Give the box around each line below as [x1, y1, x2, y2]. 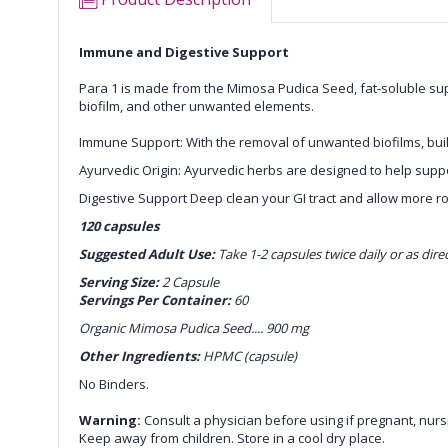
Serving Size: [79, 273, 162, 292]
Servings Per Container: [79, 291, 234, 310]
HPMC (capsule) [203, 347, 297, 366]
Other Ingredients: [79, 347, 203, 366]
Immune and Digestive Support [79, 43, 289, 62]
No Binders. [79, 375, 149, 394]
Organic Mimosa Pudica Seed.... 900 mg [79, 319, 309, 338]
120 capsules [79, 217, 159, 236]
